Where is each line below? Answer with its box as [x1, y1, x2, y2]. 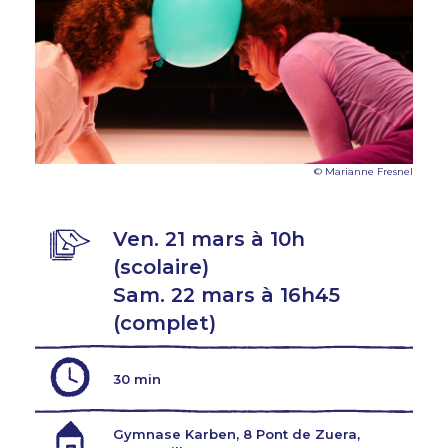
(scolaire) [113, 254, 209, 279]
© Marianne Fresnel [314, 165, 413, 179]
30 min [113, 370, 161, 387]
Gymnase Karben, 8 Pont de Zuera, [113, 425, 360, 442]
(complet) [113, 310, 216, 335]
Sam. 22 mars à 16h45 [113, 282, 340, 307]
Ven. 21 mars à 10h [113, 226, 305, 251]
